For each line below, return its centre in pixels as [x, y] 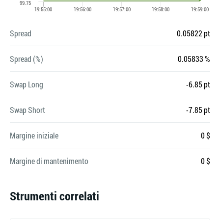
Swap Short [27, 110]
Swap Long [27, 84]
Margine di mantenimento [49, 161]
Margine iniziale [34, 135]
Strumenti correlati [55, 196]
